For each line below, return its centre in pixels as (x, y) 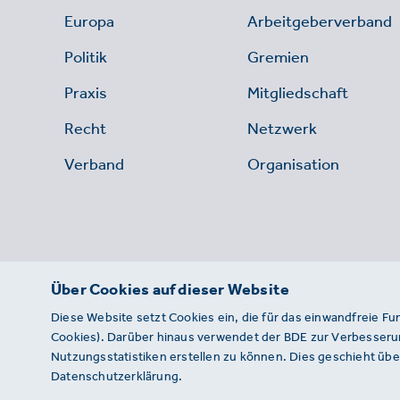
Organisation (293, 165)
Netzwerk (282, 129)
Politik (86, 58)
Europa (89, 22)
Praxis (86, 93)
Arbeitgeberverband (320, 22)
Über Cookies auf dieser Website (171, 289)
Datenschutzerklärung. (117, 376)
